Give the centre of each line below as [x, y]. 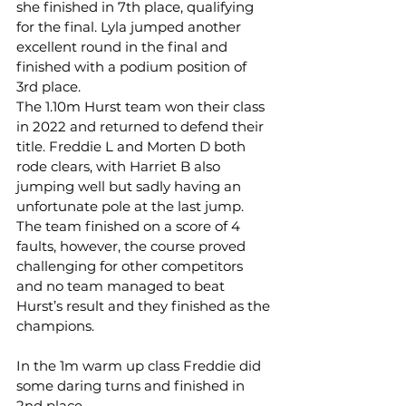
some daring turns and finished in [132, 386]
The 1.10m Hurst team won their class [142, 106]
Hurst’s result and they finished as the [145, 306]
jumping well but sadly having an [130, 186]
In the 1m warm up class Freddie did [140, 366]
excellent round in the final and [124, 47]
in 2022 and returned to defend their [142, 126]
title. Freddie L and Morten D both [133, 146]
